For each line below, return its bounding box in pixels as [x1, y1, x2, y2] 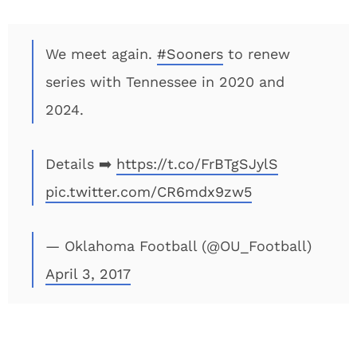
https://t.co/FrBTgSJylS [116, 155, 278, 172]
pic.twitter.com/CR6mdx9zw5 [45, 183, 252, 200]
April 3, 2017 [45, 265, 131, 282]
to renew [223, 45, 290, 62]
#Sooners [157, 45, 223, 62]
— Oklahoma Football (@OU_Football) [45, 237, 312, 254]
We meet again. [45, 45, 157, 62]
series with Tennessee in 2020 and [45, 73, 284, 90]
